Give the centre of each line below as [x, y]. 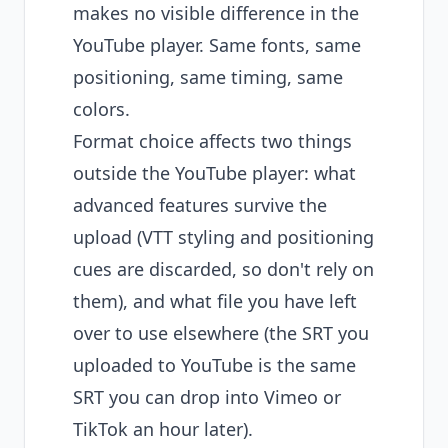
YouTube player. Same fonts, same [217, 45]
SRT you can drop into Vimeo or [207, 397]
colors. [101, 109]
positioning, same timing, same [208, 77]
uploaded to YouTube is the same [214, 365]
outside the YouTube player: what [214, 173]
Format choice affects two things [212, 141]
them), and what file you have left [215, 301]
